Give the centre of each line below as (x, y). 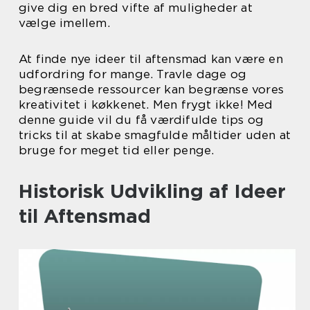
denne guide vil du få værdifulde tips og (142, 120)
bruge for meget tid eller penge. (117, 150)
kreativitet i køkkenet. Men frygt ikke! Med (146, 104)
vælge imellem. (64, 23)
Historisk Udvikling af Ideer (152, 191)
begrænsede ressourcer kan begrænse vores (152, 89)
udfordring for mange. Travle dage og (133, 74)
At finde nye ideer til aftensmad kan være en (151, 59)
